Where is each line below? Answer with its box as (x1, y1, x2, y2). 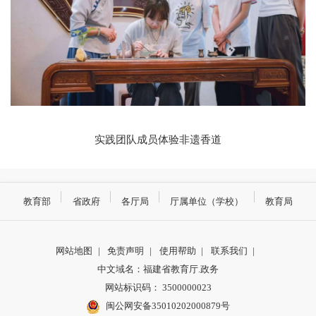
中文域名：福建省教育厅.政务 (97, 264, 219, 275)
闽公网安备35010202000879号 (105, 300, 230, 312)
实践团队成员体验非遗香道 (95, 133, 221, 145)
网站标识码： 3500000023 (104, 282, 212, 293)
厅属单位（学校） (170, 195, 244, 207)
